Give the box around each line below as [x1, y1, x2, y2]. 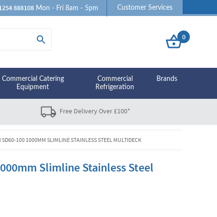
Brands [156, 76, 177, 82]
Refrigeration [95, 84, 135, 91]
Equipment [16, 84, 49, 91]
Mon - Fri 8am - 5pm [36, 5, 99, 12]
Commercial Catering [1, 76, 64, 82]
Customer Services [117, 4, 173, 11]
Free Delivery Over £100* [60, 107, 130, 116]
